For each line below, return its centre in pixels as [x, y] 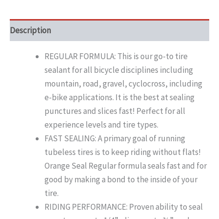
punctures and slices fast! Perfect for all [115, 111]
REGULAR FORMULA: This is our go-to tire [116, 56]
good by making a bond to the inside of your [121, 180]
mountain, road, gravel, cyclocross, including [123, 84]
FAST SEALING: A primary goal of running [115, 139]
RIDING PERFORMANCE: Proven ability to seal [124, 207]
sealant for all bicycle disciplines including [119, 70]
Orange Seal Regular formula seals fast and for [126, 166]
